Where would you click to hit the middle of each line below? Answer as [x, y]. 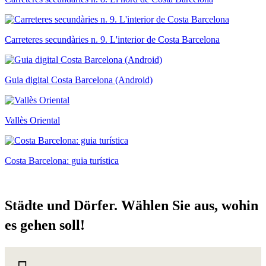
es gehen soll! [45, 225]
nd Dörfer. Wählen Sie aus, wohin [156, 206]
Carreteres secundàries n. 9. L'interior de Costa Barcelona [112, 40]
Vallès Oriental [32, 121]
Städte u [30, 206]
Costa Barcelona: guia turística [62, 161]
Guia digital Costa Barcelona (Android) [79, 80]
